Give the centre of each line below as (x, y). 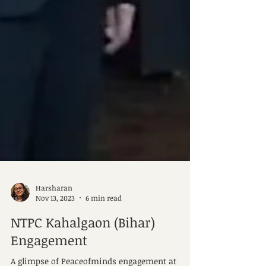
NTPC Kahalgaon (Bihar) (83, 252)
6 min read (104, 227)
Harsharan (54, 217)
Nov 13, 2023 (55, 227)
